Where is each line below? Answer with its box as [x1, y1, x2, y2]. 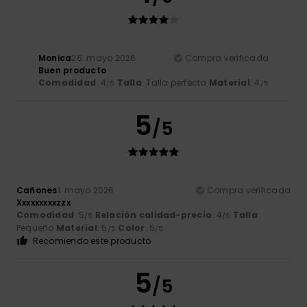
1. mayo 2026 [57, 184, 114, 197]
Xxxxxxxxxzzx [16, 197, 71, 209]
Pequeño [16, 222, 56, 234]
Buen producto [38, 64, 107, 77]
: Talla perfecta [141, 77, 209, 89]
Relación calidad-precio [95, 209, 212, 221]
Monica [38, 52, 72, 64]
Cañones [16, 184, 58, 197]
